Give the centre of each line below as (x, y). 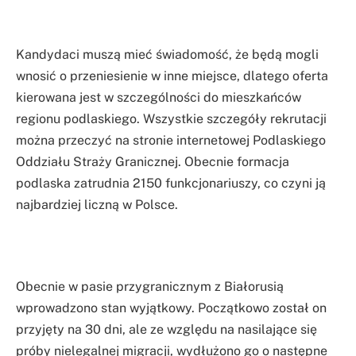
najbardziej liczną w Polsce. (97, 205)
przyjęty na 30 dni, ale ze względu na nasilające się (166, 330)
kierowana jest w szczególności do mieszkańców (159, 98)
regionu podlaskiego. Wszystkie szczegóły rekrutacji (171, 119)
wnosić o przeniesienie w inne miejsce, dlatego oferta (172, 76)
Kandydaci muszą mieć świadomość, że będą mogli (167, 55)
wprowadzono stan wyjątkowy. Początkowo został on (171, 308)
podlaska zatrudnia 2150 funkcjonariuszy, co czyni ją (171, 184)
